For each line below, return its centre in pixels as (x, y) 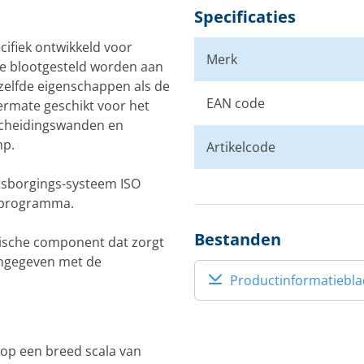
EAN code (236, 103)
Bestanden (238, 239)
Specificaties (245, 17)
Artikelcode (241, 147)
